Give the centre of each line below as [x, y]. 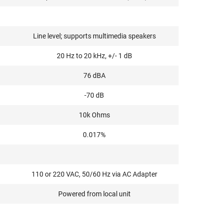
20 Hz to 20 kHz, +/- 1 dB [94, 56]
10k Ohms [94, 115]
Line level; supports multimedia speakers [94, 36]
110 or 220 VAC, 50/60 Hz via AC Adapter [94, 174]
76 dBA [94, 75]
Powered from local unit [94, 194]
